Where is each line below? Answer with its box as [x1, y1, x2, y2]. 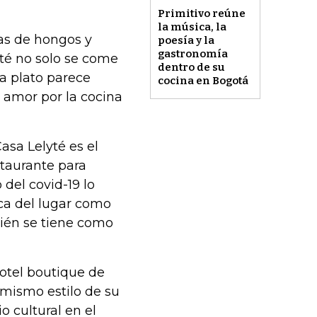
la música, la [157, 21, 226, 34]
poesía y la [157, 34, 214, 47]
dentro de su [157, 61, 225, 74]
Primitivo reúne [157, 7, 246, 21]
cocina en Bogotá [157, 74, 248, 88]
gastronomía [157, 47, 228, 61]
